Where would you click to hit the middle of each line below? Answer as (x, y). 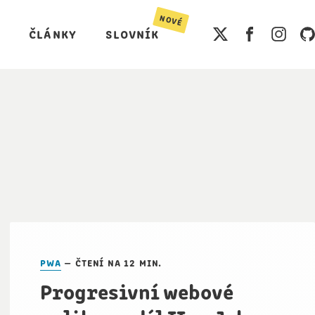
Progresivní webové (137, 291)
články (53, 33)
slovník (135, 33)
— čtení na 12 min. (111, 262)
